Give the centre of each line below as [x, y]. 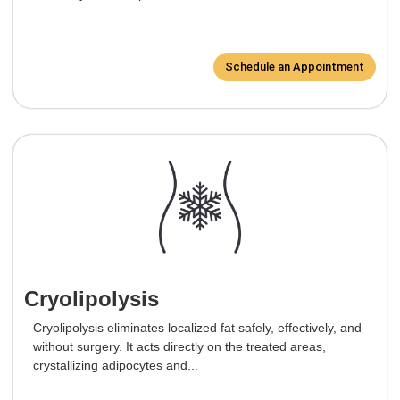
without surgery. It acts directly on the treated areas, [179, 347]
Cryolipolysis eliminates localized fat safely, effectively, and [197, 328]
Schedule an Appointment [295, 67]
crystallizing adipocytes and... [116, 366]
